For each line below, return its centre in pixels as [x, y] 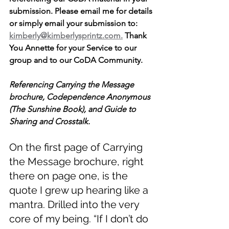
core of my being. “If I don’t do [80, 219]
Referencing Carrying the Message [73, 85]
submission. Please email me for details [82, 11]
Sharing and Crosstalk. [51, 122]
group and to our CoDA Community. [77, 60]
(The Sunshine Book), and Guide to [74, 109]
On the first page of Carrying [77, 147]
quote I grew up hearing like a [80, 190]
